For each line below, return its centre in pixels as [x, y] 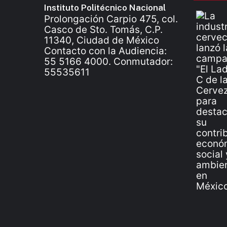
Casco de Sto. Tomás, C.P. [103, 30]
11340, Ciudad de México [102, 40]
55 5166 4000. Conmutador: [108, 62]
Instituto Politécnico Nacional [105, 8]
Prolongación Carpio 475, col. [111, 19]
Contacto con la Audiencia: [105, 51]
